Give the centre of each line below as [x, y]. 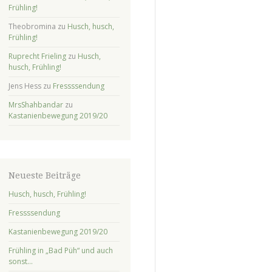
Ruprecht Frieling [37, 56]
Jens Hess [25, 86]
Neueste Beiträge [44, 175]
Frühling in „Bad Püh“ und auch [60, 250]
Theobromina [32, 26]
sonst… [20, 261]
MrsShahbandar [36, 104]
